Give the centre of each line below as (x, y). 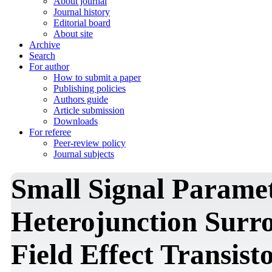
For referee (50, 132)
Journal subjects (84, 154)
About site (73, 34)
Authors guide (81, 99)
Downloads (76, 121)
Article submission (89, 110)
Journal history (82, 12)
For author (49, 66)
